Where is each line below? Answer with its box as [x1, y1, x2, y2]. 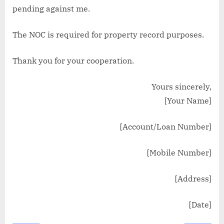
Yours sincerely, [151, 81, 211, 91]
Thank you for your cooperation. [12, 55, 134, 65]
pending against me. [12, 3, 90, 13]
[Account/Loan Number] [118, 121, 211, 131]
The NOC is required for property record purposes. [12, 29, 204, 39]
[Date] [187, 199, 211, 209]
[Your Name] [164, 95, 211, 105]
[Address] [173, 173, 211, 183]
